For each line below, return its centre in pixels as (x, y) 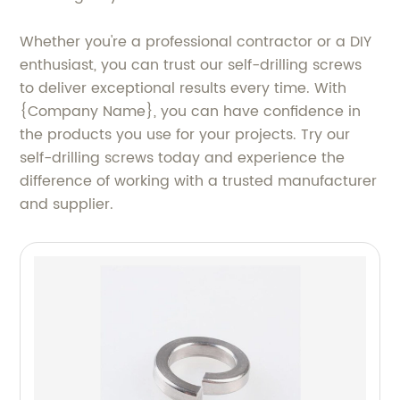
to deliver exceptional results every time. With (183, 89)
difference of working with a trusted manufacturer (199, 182)
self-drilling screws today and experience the (183, 158)
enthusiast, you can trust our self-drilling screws (191, 66)
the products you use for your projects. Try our (185, 135)
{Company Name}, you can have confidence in (191, 112)
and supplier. (67, 205)
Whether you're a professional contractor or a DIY (196, 42)
